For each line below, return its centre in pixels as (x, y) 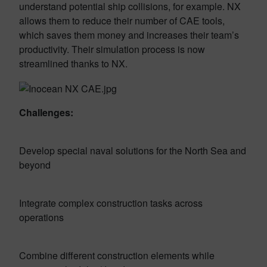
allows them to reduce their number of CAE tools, (122, 21)
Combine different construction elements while (117, 255)
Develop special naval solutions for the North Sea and (133, 150)
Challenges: (46, 112)
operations (41, 217)
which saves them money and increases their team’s (129, 35)
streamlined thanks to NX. (73, 63)
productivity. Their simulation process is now (112, 49)
